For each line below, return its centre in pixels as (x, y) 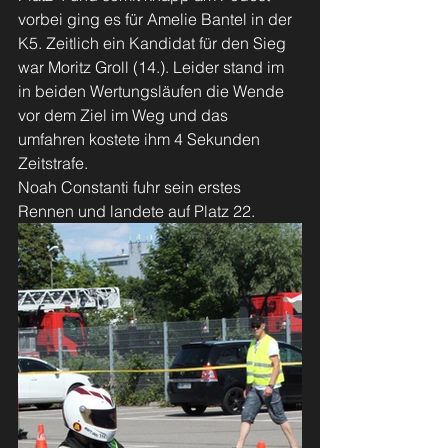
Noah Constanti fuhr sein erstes (131, 187)
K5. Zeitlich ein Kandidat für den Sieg (154, 43)
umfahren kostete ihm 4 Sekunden (141, 139)
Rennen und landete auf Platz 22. (136, 211)
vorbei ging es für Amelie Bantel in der (157, 19)
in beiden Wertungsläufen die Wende (153, 91)
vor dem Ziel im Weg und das (125, 115)
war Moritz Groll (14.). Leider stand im (153, 67)
